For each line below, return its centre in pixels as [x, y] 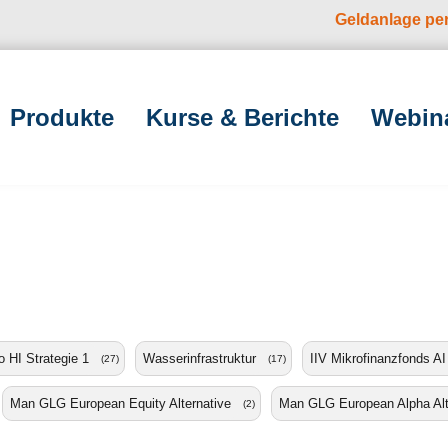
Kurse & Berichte [242, 117]
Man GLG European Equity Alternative [120, 403]
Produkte [62, 117]
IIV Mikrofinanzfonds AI [378, 358]
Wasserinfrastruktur [199, 358]
